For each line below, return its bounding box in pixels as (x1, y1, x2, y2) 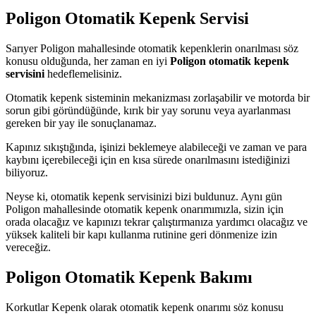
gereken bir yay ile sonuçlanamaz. (6, 116, 157, 129)
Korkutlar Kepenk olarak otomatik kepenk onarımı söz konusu (6, 300, 284, 313)
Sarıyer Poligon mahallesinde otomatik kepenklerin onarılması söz (6, 42, 298, 54)
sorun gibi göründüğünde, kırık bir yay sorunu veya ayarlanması (6, 104, 291, 116)
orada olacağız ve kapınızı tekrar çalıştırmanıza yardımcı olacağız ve (6, 215, 308, 228)
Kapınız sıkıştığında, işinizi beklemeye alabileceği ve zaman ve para (6, 140, 307, 153)
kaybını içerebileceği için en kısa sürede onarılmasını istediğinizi (6, 153, 290, 166)
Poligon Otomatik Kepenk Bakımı (6, 267, 253, 286)
